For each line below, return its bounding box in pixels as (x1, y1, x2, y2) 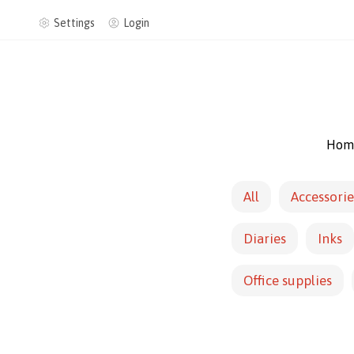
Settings (54, 17, 95, 29)
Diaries (243, 231, 286, 247)
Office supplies (243, 273, 332, 288)
